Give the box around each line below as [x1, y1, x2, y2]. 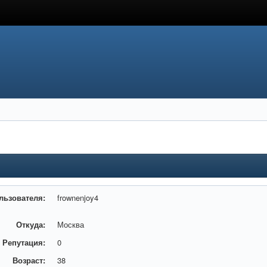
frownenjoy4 [57, 192, 99, 203]
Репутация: [2, 237, 46, 248]
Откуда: [16, 219, 46, 230]
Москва [57, 219, 85, 230]
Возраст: [13, 254, 46, 266]
